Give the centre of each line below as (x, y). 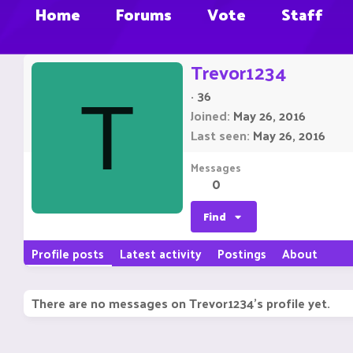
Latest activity (161, 254)
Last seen (219, 136)
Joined (209, 116)
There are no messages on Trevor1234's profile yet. (181, 303)
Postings (242, 254)
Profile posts (68, 254)
